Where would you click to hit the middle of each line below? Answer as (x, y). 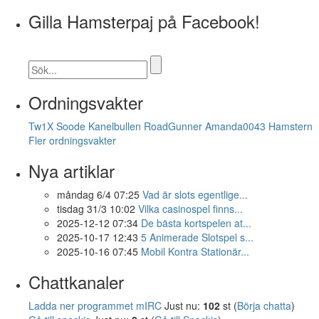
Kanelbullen (115, 126)
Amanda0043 (235, 126)
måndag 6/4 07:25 (98, 194)
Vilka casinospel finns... (190, 208)
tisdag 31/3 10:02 (96, 208)
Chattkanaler (76, 281)
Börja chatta (264, 305)
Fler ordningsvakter (72, 140)
